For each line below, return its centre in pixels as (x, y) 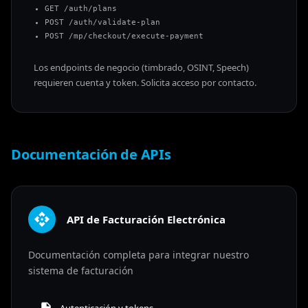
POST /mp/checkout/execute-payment (124, 36)
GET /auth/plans (81, 8)
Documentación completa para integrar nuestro (139, 254)
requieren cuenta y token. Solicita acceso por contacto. (145, 82)
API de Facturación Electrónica (146, 219)
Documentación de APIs (91, 154)
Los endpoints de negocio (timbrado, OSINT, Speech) (141, 67)
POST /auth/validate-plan (102, 22)
